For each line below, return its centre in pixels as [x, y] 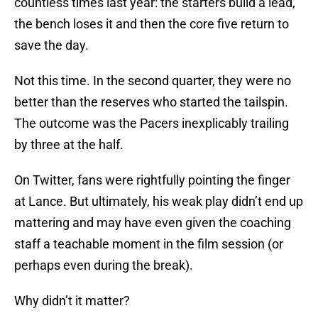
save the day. [51, 45]
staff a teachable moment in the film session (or [149, 244]
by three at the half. [69, 145]
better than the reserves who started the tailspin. [151, 102]
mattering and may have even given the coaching [153, 223]
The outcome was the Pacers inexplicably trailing [152, 124]
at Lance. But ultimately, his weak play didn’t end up [159, 202]
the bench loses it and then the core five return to [152, 24]
